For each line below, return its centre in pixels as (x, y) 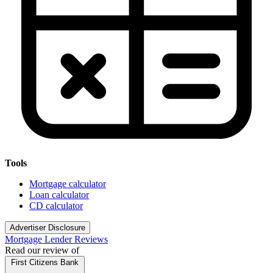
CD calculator (56, 206)
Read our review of (42, 250)
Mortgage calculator (68, 184)
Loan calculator (59, 195)
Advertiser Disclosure (48, 228)
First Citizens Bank (45, 262)
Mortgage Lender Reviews (56, 239)
